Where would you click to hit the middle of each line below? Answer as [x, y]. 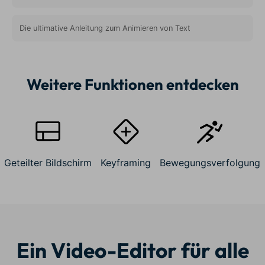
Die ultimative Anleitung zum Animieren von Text [105, 28]
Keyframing [126, 163]
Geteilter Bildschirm [48, 163]
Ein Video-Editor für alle [132, 251]
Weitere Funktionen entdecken [132, 84]
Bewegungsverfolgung [210, 163]
